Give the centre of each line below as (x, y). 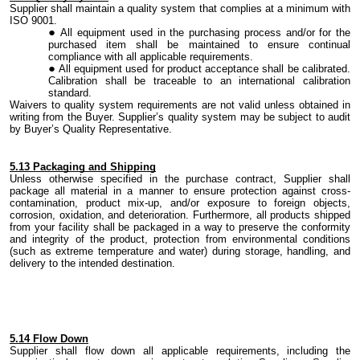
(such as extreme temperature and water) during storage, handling (168, 252)
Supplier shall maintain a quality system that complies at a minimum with (180, 9)
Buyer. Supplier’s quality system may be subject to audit (218, 117)
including (307, 351)
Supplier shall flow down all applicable (113, 351)
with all (121, 57)
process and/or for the (295, 33)
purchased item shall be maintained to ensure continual (199, 45)
